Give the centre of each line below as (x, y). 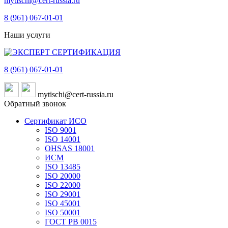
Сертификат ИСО (55, 121)
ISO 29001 (63, 194)
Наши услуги (27, 35)
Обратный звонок (35, 104)
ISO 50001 (63, 212)
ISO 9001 (61, 130)
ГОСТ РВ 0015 (71, 222)
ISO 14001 (63, 139)
